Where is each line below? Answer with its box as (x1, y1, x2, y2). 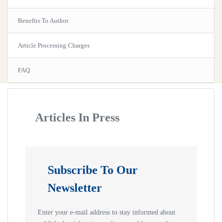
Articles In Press (35, 111, 119, 124)
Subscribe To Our (48, 164, 138, 177)
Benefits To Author (18, 17, 68, 25)
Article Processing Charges (18, 42, 90, 50)
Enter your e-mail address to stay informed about (38, 209, 175, 217)
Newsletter (48, 181, 102, 195)
